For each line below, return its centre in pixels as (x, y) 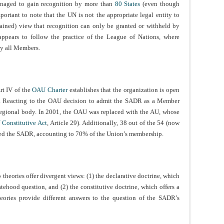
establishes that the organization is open (124, 90)
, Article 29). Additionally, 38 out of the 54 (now (113, 123)
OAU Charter (50, 90)
